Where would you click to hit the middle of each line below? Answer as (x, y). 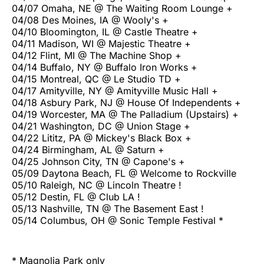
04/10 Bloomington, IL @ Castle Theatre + (105, 32)
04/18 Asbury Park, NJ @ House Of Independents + (126, 102)
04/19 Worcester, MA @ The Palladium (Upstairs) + (125, 114)
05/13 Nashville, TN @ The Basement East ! (108, 208)
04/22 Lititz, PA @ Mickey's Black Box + (102, 138)
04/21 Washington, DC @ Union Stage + (101, 126)
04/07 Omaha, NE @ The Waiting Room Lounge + (122, 8)
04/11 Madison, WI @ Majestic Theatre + (101, 43)
